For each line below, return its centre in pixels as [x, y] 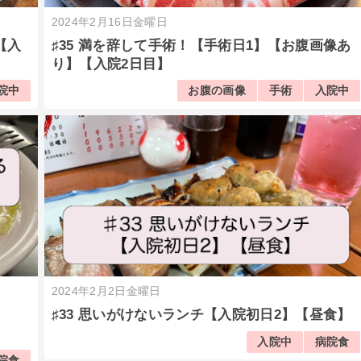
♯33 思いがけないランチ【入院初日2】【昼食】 [201, 315]
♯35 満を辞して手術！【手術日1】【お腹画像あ [201, 46]
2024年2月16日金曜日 [109, 22]
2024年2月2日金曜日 [106, 291]
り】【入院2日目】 [111, 64]
